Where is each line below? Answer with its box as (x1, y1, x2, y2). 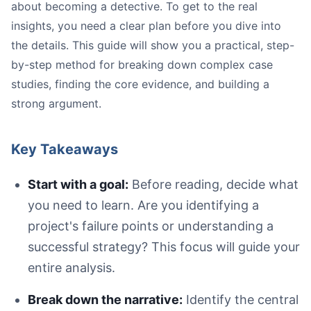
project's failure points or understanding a (28, 219, 274, 234)
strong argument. (11, 96, 101, 111)
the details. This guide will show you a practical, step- (11, 38, 294, 53)
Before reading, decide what (128, 177, 299, 192)
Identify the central (183, 292, 299, 308)
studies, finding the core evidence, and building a (11, 77, 269, 92)
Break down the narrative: (28, 292, 183, 308)
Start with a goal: (28, 177, 128, 192)
